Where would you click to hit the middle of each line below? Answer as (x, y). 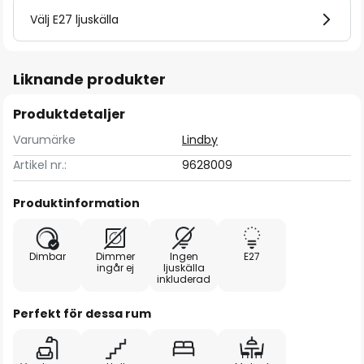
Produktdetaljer (69, 114)
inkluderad (184, 279)
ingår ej (115, 268)
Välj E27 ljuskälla (74, 19)
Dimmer (115, 256)
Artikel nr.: (40, 165)
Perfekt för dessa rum (82, 314)
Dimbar (47, 256)
